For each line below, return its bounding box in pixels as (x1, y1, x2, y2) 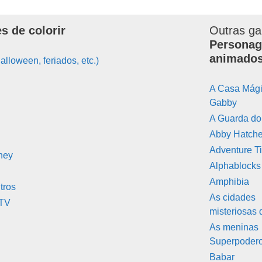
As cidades (209, 192, 256, 202)
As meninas (209, 222, 259, 232)
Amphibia (209, 176, 250, 187)
